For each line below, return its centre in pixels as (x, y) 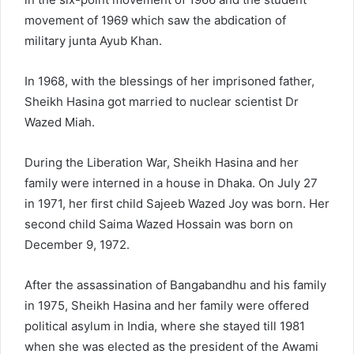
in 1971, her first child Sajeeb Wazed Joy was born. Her (177, 203)
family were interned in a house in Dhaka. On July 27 (171, 183)
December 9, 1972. (77, 244)
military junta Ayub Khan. (93, 40)
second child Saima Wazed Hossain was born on (159, 224)
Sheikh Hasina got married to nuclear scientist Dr (162, 101)
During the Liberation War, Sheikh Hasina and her (162, 162)
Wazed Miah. (60, 122)
